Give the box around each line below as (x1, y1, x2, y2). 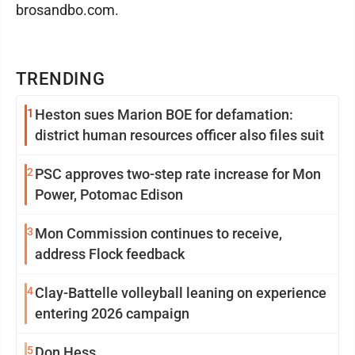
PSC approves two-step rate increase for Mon (35, 165, 321, 182)
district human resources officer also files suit (35, 126, 324, 143)
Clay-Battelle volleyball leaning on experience (35, 284, 326, 301)
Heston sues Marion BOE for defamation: (35, 105, 293, 123)
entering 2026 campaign (35, 304, 189, 322)
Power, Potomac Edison (35, 185, 183, 203)
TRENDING (16, 68, 106, 89)
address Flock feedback (35, 245, 185, 262)
